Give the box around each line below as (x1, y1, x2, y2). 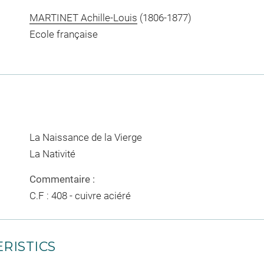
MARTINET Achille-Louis (29, 11, 137, 24)
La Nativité (29, 147, 75, 160)
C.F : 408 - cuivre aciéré (29, 190, 131, 202)
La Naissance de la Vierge (29, 131, 142, 143)
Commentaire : (29, 173, 95, 185)
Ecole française (29, 28, 98, 40)
